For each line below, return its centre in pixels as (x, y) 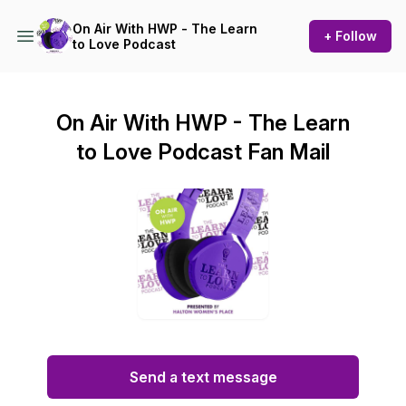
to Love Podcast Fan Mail (203, 152)
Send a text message (203, 377)
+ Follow (350, 36)
